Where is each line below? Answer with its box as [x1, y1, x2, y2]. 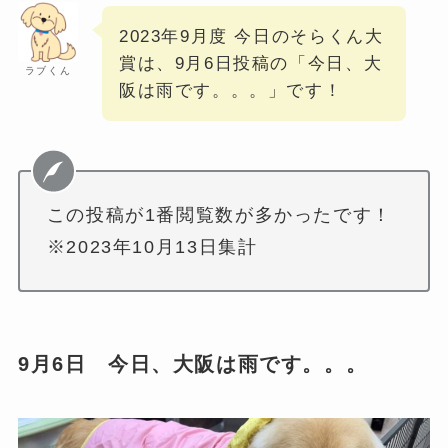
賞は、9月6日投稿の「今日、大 [118, 54, 383, 74]
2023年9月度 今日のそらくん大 [118, 27, 384, 47]
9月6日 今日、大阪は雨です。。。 [17, 353, 368, 376]
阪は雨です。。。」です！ [118, 81, 343, 101]
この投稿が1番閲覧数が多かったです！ [46, 205, 392, 226]
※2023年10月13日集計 [46, 237, 258, 258]
